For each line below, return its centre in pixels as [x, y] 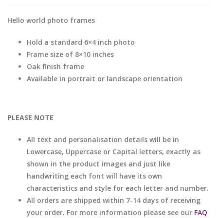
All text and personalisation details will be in [103, 139]
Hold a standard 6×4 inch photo [81, 42]
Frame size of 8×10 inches [70, 54]
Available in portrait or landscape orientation [105, 79]
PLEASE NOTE [30, 118]
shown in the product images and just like [99, 164]
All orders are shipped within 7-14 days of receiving [114, 200]
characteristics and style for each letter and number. [118, 188]
